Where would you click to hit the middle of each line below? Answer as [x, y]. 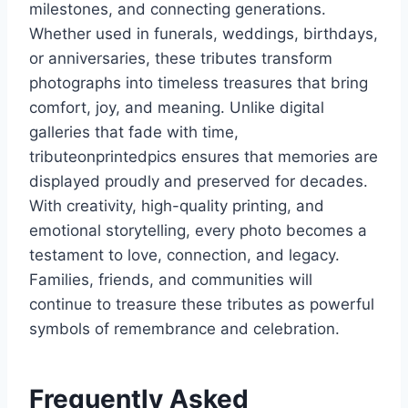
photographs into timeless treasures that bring [199, 83]
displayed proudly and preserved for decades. [199, 182]
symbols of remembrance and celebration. [184, 329]
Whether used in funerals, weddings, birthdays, [204, 34]
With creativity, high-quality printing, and [177, 206]
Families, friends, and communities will [171, 280]
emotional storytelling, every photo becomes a [198, 231]
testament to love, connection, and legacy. [184, 255]
